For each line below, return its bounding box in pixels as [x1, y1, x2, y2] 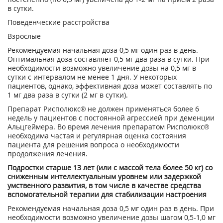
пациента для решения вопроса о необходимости [7, 140, 179, 149]
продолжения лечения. [7, 149, 88, 158]
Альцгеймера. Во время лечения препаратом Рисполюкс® [7, 122, 209, 131]
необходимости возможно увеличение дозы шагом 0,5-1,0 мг [7, 213, 216, 222]
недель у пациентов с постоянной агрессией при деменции [7, 113, 215, 122]
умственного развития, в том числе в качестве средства [7, 181, 201, 190]
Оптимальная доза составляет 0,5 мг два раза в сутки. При [7, 54, 210, 64]
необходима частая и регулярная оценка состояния [7, 131, 186, 140]
